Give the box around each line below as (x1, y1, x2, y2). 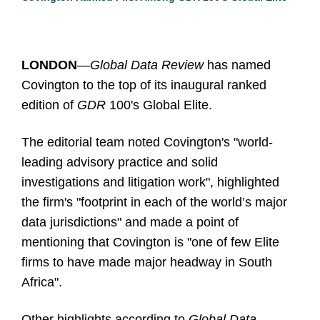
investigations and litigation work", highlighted (21, 175, 279, 189)
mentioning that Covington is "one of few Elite (21, 235, 279, 249)
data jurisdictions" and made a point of (21, 215, 239, 229)
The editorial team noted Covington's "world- (21, 135, 273, 149)
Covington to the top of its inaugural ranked (21, 78, 266, 92)
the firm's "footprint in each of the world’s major (21, 195, 287, 209)
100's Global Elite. (106, 98, 212, 112)
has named (207, 58, 271, 72)
